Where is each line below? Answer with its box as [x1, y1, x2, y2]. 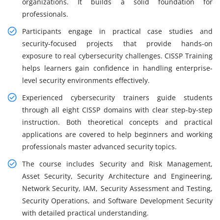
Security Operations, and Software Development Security [22, 196, 213, 206]
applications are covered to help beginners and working [22, 130, 213, 139]
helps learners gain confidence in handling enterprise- [22, 63, 213, 73]
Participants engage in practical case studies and [22, 27, 213, 36]
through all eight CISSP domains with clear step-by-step [22, 105, 213, 115]
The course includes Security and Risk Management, [22, 159, 213, 169]
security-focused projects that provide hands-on [22, 39, 213, 49]
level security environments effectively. [22, 76, 150, 85]
